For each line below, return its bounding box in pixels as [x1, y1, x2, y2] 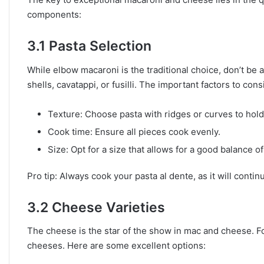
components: [27, 9, 81, 21]
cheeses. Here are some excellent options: [27, 240, 206, 252]
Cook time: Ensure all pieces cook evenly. [48, 126, 220, 137]
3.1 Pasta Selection [27, 38, 151, 55]
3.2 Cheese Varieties [27, 199, 165, 216]
